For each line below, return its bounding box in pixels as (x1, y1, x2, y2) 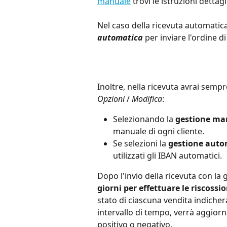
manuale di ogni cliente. (113, 126, 204, 137)
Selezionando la (113, 113, 175, 125)
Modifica (132, 93, 162, 105)
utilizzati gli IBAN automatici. (113, 150, 222, 162)
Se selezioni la (113, 138, 168, 149)
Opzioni (97, 93, 127, 105)
